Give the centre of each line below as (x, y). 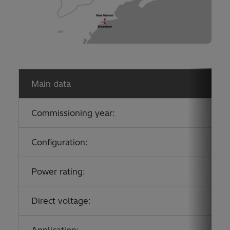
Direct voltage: (61, 200)
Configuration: (60, 142)
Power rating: (58, 171)
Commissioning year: (73, 113)
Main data (51, 83)
